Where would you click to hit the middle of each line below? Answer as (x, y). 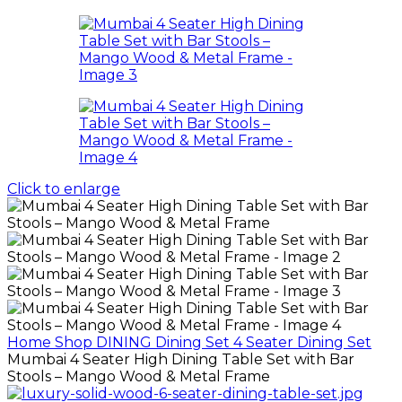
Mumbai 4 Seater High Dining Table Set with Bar (181, 359)
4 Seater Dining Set (302, 342)
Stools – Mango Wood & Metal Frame (139, 376)
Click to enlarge (64, 189)
